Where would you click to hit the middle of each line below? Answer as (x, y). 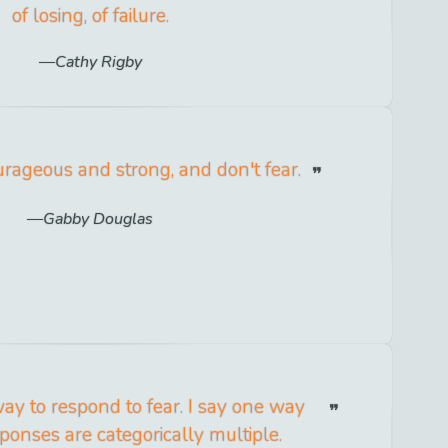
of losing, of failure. (90, 16)
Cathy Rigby (98, 61)
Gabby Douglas (98, 218)
